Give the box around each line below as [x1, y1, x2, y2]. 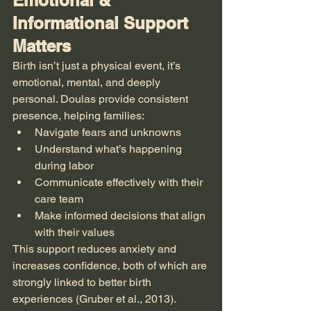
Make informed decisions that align [35, 209, 208, 222]
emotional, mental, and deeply [12, 76, 163, 89]
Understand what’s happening [35, 142, 185, 155]
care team [35, 192, 83, 205]
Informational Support [12, 13, 193, 33]
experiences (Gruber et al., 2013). [12, 292, 176, 305]
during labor [35, 159, 94, 172]
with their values [35, 226, 115, 239]
